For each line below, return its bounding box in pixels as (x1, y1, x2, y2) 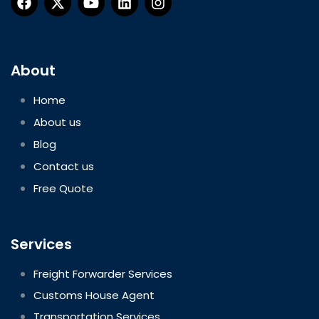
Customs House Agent (33, 287, 155, 303)
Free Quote (33, 180, 93, 196)
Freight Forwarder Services (33, 266, 172, 281)
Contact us (33, 158, 94, 174)
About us (33, 114, 81, 130)
